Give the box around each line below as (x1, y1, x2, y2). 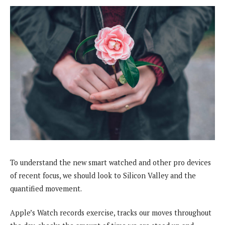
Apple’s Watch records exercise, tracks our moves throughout (10, 207, 211, 217)
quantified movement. (10, 183, 82, 193)
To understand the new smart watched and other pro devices (10, 157, 211, 167)
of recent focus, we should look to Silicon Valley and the (10, 170, 196, 180)
